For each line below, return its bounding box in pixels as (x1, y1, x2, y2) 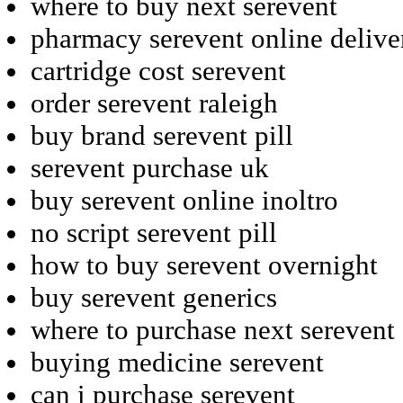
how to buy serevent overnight (31, 248, 378, 281)
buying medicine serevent (31, 345, 324, 378)
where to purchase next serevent (31, 313, 395, 345)
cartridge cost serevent (31, 54, 286, 86)
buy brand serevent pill (31, 119, 293, 151)
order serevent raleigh (31, 86, 278, 119)
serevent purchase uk (31, 151, 269, 184)
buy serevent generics (31, 281, 277, 313)
